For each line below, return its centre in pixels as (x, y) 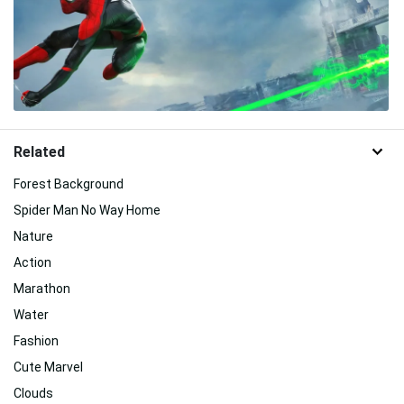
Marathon (42, 288)
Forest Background (69, 184)
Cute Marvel (48, 367)
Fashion (36, 340)
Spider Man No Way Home (87, 210)
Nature (33, 236)
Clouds (33, 393)
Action (32, 262)
